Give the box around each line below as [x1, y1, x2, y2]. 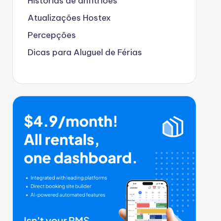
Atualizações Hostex [27, 12, 111, 23]
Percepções [27, 29, 76, 40]
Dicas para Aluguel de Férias [27, 46, 142, 58]
